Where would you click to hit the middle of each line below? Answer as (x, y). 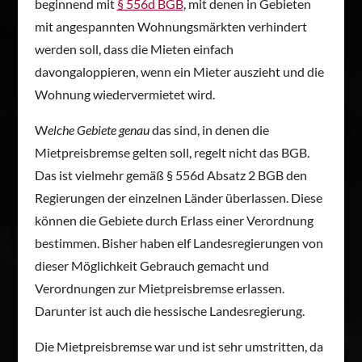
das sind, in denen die (209, 129)
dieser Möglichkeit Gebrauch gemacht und (152, 265)
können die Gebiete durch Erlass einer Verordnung (174, 220)
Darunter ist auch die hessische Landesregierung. (169, 310)
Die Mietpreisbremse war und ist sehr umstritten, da (179, 346)
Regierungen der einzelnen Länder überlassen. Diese (178, 197)
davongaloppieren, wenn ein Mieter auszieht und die (179, 71)
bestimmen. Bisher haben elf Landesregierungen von (179, 242)
